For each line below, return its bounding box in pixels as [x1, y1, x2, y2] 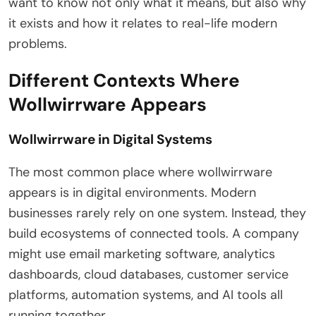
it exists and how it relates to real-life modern [8, 14, 277, 32]
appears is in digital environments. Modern [8, 183, 256, 201]
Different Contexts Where [8, 68, 240, 92]
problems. [8, 35, 67, 52]
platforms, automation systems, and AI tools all [8, 286, 283, 303]
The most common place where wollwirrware [8, 163, 272, 181]
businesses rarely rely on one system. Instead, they [8, 204, 306, 221]
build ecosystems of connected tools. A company [8, 224, 299, 242]
